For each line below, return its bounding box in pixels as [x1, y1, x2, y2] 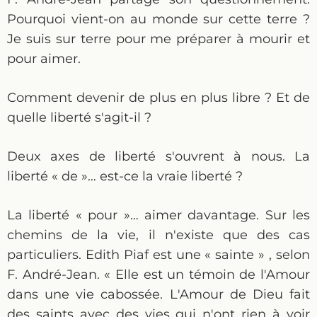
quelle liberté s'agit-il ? [7, 110, 151, 125]
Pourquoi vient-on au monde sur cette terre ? [7, 11, 310, 27]
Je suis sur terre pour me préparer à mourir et [7, 31, 310, 47]
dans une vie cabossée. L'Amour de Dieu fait [7, 287, 310, 302]
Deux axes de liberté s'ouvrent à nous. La [7, 149, 310, 164]
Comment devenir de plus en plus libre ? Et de [7, 90, 310, 105]
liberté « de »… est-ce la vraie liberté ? [7, 168, 243, 184]
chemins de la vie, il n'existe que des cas [7, 227, 310, 243]
